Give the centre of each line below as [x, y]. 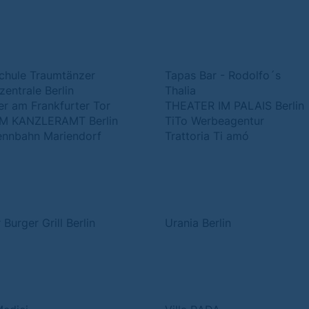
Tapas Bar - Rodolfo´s [223, 75]
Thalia [180, 90]
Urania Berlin [198, 223]
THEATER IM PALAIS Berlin [235, 106]
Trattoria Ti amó [207, 136]
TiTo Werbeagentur [215, 121]
